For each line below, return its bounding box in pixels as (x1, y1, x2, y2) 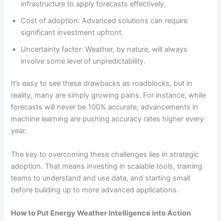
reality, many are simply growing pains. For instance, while (11, 91, 206, 100)
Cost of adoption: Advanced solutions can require (21, 16, 188, 25)
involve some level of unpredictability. (21, 56, 146, 66)
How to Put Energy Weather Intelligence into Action (11, 209, 191, 218)
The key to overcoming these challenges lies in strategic (11, 149, 199, 159)
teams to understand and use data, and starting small (11, 173, 190, 183)
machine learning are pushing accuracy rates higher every (11, 114, 204, 124)
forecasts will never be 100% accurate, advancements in (11, 103, 199, 112)
